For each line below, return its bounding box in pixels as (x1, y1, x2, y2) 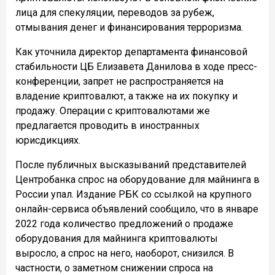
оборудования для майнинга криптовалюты (15, 232, 218, 244)
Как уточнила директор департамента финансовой (15, 45, 247, 58)
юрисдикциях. (15, 134, 80, 146)
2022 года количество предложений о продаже (15, 217, 233, 230)
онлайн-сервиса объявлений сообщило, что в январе (15, 203, 258, 215)
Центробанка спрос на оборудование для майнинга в (15, 173, 260, 185)
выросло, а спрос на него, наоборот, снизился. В (15, 247, 234, 259)
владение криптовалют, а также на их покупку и (15, 90, 238, 102)
